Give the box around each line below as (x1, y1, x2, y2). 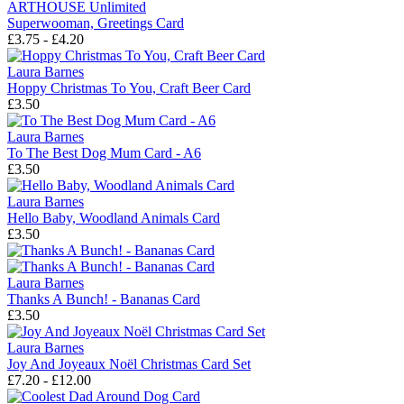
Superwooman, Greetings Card (7, 15, 184, 32)
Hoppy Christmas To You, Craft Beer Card (7, 80, 251, 96)
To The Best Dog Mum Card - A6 (7, 145, 201, 161)
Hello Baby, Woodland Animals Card (7, 210, 220, 226)
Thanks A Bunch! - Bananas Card (7, 291, 200, 308)
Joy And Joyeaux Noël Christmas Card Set (7, 356, 251, 372)
